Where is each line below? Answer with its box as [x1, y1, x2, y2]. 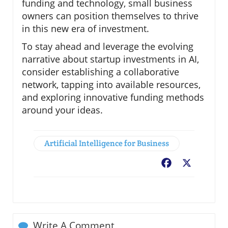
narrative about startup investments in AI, [22, 52, 199, 65]
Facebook [173, 158, 210, 169]
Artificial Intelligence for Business [44, 137, 169, 149]
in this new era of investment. [22, 22, 149, 35]
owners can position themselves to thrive [22, 9, 198, 22]
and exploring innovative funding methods [22, 91, 204, 103]
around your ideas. [22, 103, 103, 116]
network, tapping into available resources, [22, 78, 201, 91]
